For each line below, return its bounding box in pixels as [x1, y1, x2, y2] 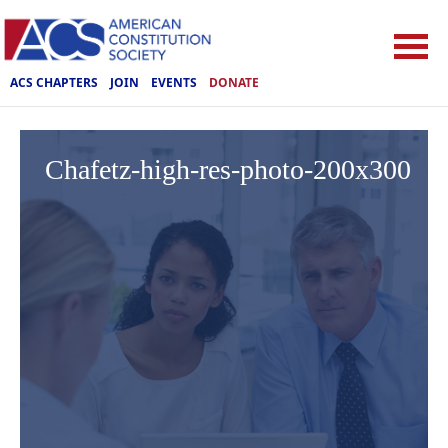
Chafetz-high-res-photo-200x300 [45, 154, 411, 185]
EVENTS [151, 73, 197, 91]
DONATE [209, 73, 259, 91]
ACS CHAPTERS [10, 73, 98, 91]
